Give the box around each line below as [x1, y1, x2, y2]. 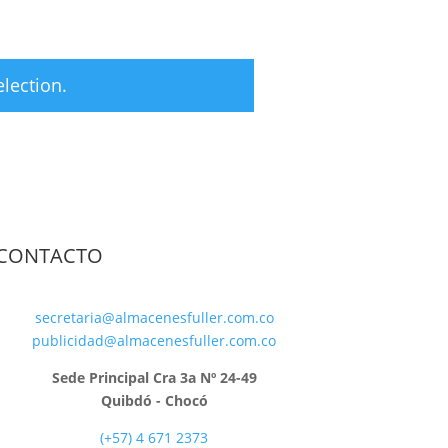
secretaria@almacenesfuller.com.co [34, 307, 274, 327]
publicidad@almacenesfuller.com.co [32, 330, 277, 350]
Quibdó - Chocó [100, 390, 208, 410]
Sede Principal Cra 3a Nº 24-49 [51, 367, 257, 387]
